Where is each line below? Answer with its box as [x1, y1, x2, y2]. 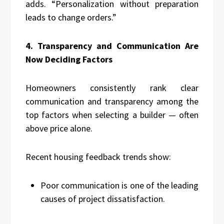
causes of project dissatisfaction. [40, 193, 165, 205]
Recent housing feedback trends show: [25, 151, 171, 163]
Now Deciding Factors [25, 53, 112, 65]
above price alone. [25, 122, 92, 134]
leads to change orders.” [25, 11, 116, 23]
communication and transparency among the [25, 95, 198, 107]
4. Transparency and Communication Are [25, 40, 198, 52]
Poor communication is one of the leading [40, 179, 198, 191]
